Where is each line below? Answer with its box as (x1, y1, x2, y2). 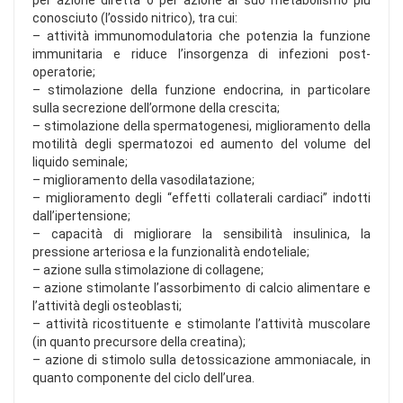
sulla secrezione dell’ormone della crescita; (32, 101, 280, 116)
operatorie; (32, 65, 95, 80)
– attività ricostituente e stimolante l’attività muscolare (32, 317, 371, 332)
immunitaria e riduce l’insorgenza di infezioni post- (32, 47, 371, 62)
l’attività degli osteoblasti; (32, 299, 182, 314)
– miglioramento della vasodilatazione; (32, 173, 255, 188)
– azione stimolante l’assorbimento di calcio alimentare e (32, 281, 371, 296)
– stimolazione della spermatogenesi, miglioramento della (32, 119, 371, 134)
